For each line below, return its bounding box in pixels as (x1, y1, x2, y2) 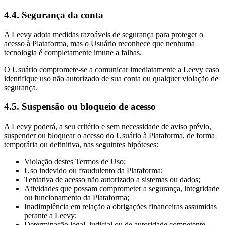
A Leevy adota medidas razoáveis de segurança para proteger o (4, 30, 203, 39)
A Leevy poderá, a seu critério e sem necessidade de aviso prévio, (4, 122, 211, 131)
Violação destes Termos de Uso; (24, 157, 126, 166)
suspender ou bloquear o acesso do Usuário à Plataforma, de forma (4, 131, 215, 140)
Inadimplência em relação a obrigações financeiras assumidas (24, 202, 217, 211)
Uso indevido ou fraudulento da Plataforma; (24, 166, 163, 175)
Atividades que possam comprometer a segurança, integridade (24, 184, 219, 193)
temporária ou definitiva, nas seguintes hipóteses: (4, 140, 158, 149)
